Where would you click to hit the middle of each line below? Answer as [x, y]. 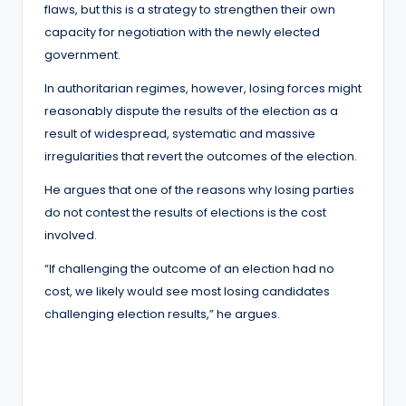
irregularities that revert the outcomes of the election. [201, 156]
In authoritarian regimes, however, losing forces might [203, 88]
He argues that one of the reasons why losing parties [199, 189]
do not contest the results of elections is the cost [185, 212]
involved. [71, 235]
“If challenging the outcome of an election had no [189, 268]
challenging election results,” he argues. [162, 314]
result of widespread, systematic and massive [180, 133]
